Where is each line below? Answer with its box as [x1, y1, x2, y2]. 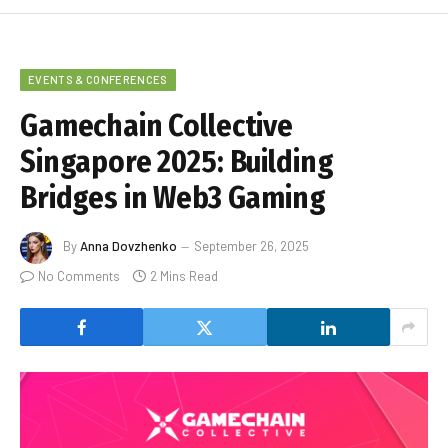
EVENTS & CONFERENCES [28, 73, 168, 87]
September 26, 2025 [194, 238, 309, 255]
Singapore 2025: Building [20, 144, 334, 181]
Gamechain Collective [20, 108, 293, 145]
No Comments [38, 268, 120, 285]
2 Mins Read [150, 268, 218, 285]
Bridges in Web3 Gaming [20, 180, 326, 217]
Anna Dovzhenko [80, 238, 177, 255]
